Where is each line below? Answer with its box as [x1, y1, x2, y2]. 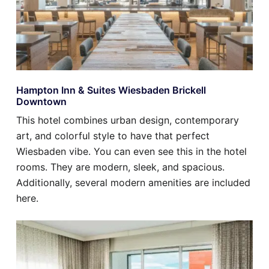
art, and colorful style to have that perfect [16, 130, 210, 142]
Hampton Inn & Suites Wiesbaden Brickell [16, 84, 206, 97]
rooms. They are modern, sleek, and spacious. [16, 161, 225, 174]
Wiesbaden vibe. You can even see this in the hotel [16, 145, 247, 158]
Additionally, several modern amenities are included [16, 177, 250, 189]
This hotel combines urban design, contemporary [16, 114, 239, 127]
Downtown [16, 95, 67, 108]
